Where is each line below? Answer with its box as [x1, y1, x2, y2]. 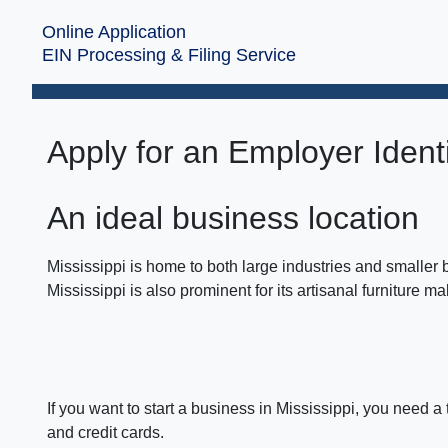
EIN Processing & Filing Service [42, 45, 296, 65]
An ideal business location [47, 200, 419, 236]
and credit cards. [47, 424, 164, 441]
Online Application [42, 22, 186, 42]
